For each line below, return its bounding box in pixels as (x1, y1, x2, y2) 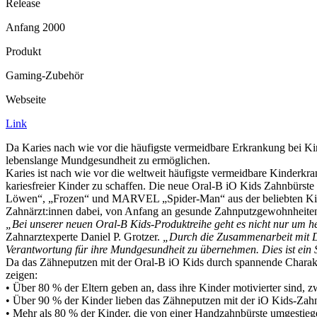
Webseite (6, 93, 46, 105)
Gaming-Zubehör (6, 69, 83, 81)
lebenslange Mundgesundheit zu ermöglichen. (6, 154, 210, 166)
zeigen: (6, 269, 38, 281)
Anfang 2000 (6, 21, 65, 33)
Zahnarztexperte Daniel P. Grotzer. (6, 231, 163, 243)
